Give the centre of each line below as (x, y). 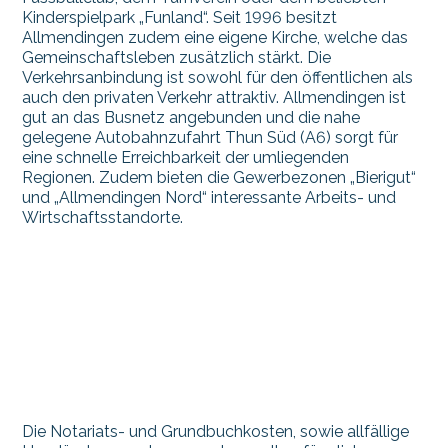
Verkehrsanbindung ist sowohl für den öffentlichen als (218, 78)
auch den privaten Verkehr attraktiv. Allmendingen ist (214, 98)
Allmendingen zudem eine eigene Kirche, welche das (215, 38)
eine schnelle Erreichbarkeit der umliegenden (186, 158)
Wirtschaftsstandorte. (103, 218)
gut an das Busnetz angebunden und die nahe (191, 118)
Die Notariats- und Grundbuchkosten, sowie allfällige (216, 432)
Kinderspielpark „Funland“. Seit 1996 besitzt (180, 18)
